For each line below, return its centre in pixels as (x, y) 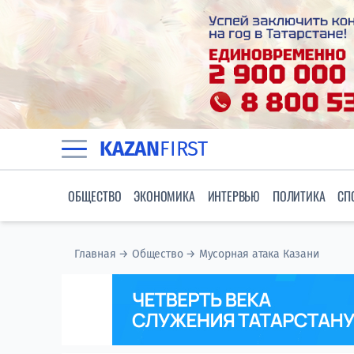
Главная (95, 254)
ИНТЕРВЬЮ (234, 196)
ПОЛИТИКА (299, 196)
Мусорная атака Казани (259, 254)
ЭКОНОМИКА (164, 196)
